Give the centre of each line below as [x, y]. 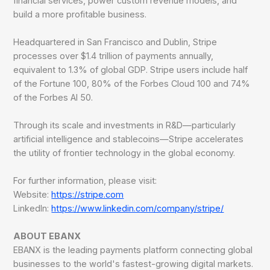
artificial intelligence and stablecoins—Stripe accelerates [129, 139]
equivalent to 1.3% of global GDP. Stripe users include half [131, 70]
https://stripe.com [88, 195]
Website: [33, 195]
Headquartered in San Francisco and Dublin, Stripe [115, 42]
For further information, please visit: [85, 181]
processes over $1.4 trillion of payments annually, [114, 56]
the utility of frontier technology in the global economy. [124, 153]
